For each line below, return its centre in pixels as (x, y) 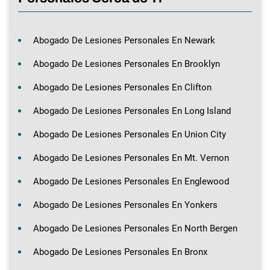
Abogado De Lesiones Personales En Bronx (120, 252)
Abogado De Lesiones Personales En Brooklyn (127, 64)
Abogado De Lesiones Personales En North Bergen (135, 228)
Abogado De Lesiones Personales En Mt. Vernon (131, 158)
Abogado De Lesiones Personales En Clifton (122, 87)
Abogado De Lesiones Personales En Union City (130, 134)
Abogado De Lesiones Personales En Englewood (131, 181)
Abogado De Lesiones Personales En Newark (124, 40)
